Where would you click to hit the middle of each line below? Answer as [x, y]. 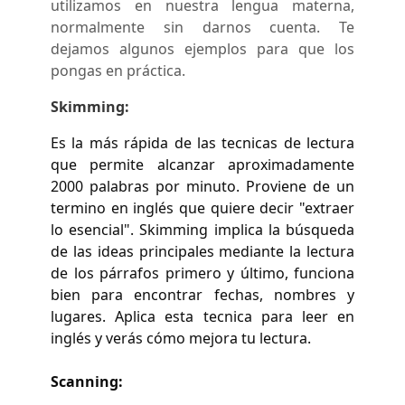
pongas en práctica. [118, 70]
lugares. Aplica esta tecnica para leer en [202, 316]
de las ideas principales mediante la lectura [202, 251]
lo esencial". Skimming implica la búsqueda [202, 229]
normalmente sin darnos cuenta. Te [202, 27]
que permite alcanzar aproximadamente [202, 164]
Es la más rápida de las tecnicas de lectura [202, 142]
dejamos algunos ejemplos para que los [202, 48]
